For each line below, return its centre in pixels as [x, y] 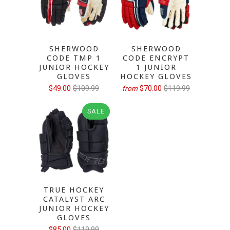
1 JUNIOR [156, 67]
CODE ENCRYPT [156, 58]
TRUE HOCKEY [74, 190]
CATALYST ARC [74, 199]
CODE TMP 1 [74, 58]
